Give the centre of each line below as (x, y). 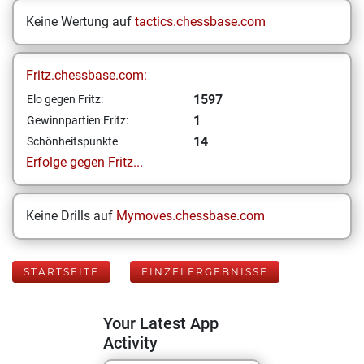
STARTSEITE (61, 272)
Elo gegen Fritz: (65, 99)
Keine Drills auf (71, 216)
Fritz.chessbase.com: (87, 75)
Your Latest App (161, 323)
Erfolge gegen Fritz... (84, 162)
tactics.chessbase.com (200, 22)
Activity (130, 343)
